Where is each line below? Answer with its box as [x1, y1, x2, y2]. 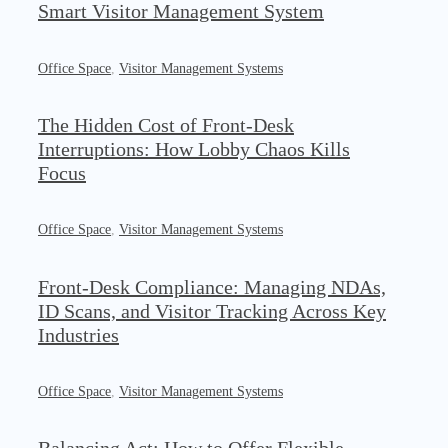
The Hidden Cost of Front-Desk [38, 113, 294, 136]
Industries [38, 323, 119, 346]
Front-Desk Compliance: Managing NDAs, [38, 275, 386, 298]
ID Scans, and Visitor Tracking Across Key [38, 299, 386, 322]
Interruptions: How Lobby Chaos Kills [38, 137, 350, 160]
